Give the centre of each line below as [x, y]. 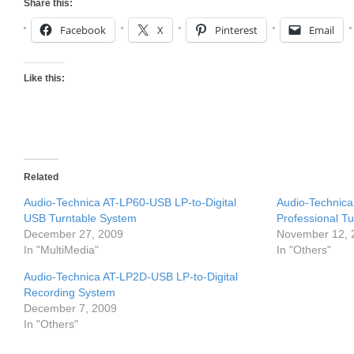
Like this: [44, 78]
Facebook [83, 30]
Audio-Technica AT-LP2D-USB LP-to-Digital [131, 277]
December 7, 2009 [70, 308]
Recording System [70, 292]
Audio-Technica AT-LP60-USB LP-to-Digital [130, 202]
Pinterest [236, 30]
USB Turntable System [80, 218]
